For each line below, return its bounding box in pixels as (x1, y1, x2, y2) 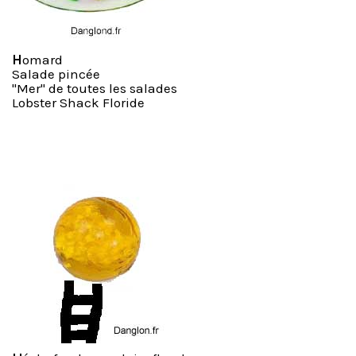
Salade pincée (12, 66, 100, 82)
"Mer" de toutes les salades (12, 80, 177, 96)
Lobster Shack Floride (12, 95, 145, 110)
